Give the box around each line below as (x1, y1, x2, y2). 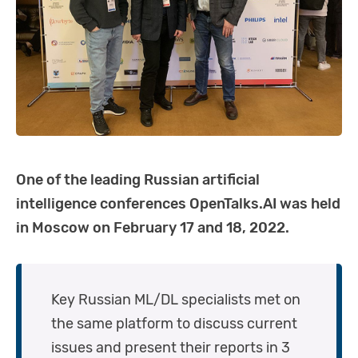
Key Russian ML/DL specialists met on (51, 291, 300, 309)
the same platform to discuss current (51, 315, 297, 333)
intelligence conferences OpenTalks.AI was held (16, 195, 340, 213)
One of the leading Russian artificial (16, 171, 260, 189)
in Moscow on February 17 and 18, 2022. (16, 219, 289, 237)
